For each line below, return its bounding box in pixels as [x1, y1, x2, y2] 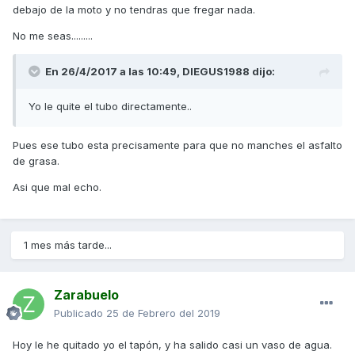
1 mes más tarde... [24, 239, 112, 252]
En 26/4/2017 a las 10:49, [45, 65, 182, 78]
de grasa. [13, 155, 59, 168]
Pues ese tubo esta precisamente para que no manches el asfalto [13, 139, 342, 152]
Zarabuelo [54, 287, 119, 303]
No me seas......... [13, 29, 93, 43]
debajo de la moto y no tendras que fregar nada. [13, 3, 255, 17]
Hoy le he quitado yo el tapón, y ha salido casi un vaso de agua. [13, 338, 332, 352]
